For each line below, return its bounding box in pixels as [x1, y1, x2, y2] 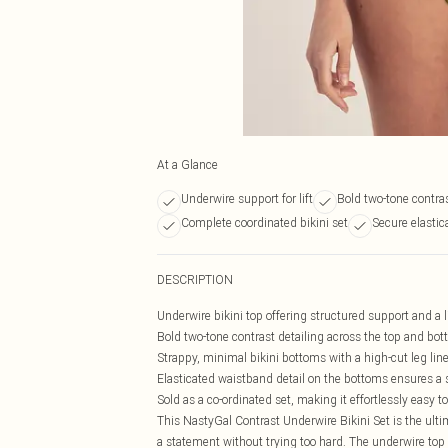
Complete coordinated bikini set [181, 215, 348, 230]
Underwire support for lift [181, 191, 313, 206]
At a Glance [157, 157, 218, 172]
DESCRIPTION [157, 272, 233, 287]
